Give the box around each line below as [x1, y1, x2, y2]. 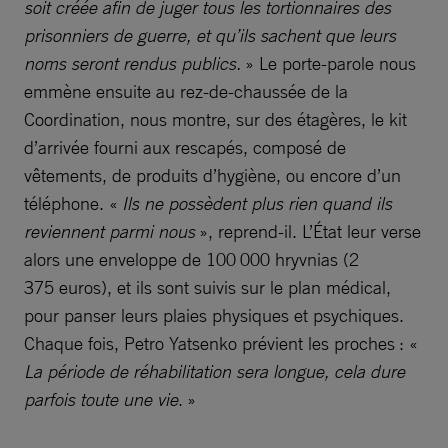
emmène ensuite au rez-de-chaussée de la [24, 80, 348, 103]
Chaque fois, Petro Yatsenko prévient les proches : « [24, 332, 422, 355]
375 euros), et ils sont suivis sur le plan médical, [24, 276, 391, 299]
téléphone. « [24, 192, 122, 215]
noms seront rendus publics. [24, 52, 245, 75]
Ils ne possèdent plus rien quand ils [122, 192, 392, 215]
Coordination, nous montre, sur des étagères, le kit [24, 108, 407, 131]
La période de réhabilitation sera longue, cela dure [24, 360, 405, 383]
